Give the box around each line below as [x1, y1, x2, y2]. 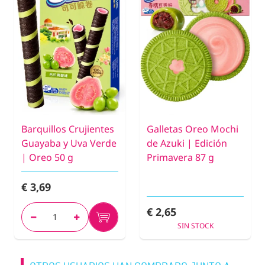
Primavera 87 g [147, 151, 214, 164]
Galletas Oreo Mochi [147, 122, 238, 136]
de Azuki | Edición [147, 137, 227, 150]
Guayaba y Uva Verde [21, 137, 117, 150]
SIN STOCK [177, 221, 214, 231]
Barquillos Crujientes [21, 122, 114, 136]
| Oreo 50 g [21, 151, 73, 164]
